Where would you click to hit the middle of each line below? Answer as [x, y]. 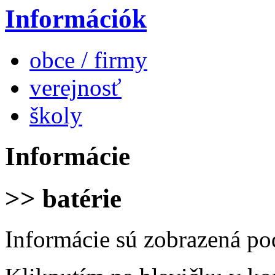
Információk [76, 18]
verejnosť [76, 87]
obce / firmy [88, 60]
